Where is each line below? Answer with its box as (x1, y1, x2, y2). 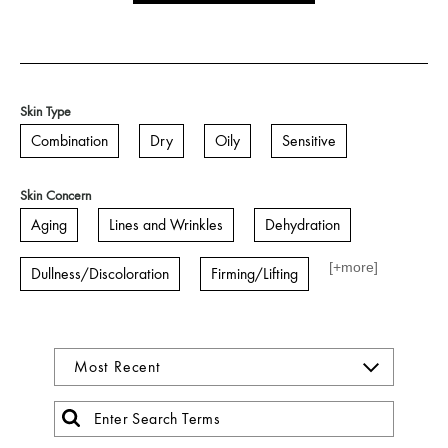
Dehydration (265, 216, 340, 235)
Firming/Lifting (211, 265, 298, 284)
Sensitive (282, 132, 336, 151)
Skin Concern (20, 188, 91, 204)
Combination (31, 132, 108, 151)
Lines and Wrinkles (109, 216, 223, 235)
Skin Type (20, 104, 71, 120)
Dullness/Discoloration (31, 265, 169, 284)
